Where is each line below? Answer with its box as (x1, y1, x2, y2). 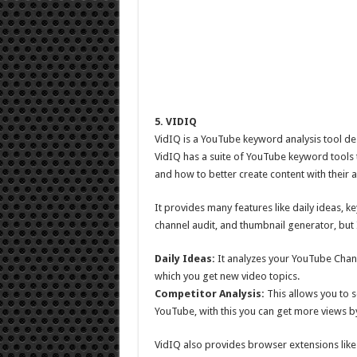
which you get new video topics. (154, 270, 300, 282)
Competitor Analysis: (154, 288, 265, 300)
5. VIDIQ (154, 116, 197, 127)
